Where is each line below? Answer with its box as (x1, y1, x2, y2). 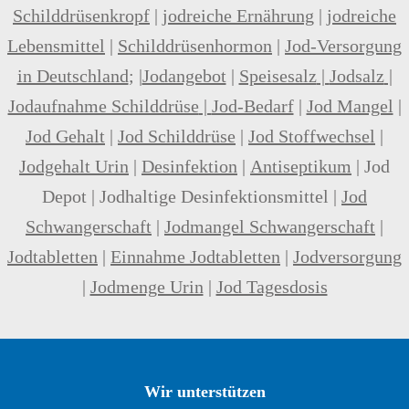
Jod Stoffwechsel (248, 125, 375, 146)
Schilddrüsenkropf (13, 5, 150, 26)
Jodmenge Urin (89, 276, 204, 297)
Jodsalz (329, 65, 384, 86)
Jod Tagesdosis (215, 276, 328, 297)
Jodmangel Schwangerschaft (164, 215, 375, 236)
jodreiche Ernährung (163, 5, 314, 26)
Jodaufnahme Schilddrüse (7, 95, 199, 116)
